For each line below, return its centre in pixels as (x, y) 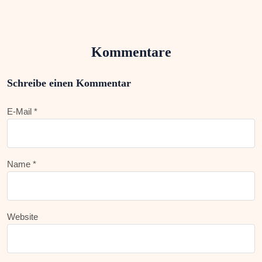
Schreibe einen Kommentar (69, 83)
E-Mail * (22, 112)
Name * (22, 164)
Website (23, 217)
